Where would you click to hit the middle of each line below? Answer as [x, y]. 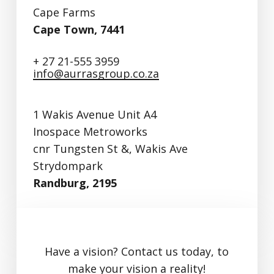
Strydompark [68, 165]
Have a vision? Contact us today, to [137, 251]
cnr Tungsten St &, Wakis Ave [110, 148]
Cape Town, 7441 [79, 29]
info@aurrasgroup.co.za [96, 73]
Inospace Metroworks [90, 131]
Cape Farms [64, 12]
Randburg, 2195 [75, 183]
